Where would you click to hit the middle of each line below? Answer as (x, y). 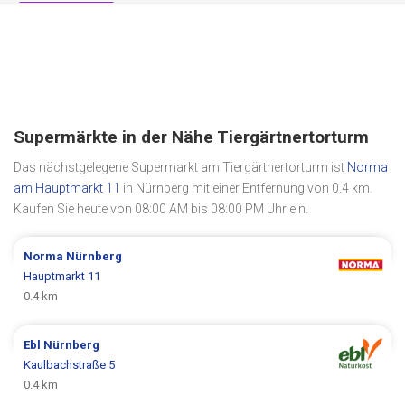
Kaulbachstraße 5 (70, 364)
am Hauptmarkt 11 (67, 188)
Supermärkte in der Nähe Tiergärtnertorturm (191, 137)
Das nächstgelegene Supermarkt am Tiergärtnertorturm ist (180, 167)
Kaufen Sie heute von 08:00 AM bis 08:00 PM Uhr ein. (161, 208)
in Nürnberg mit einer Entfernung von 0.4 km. (246, 188)
